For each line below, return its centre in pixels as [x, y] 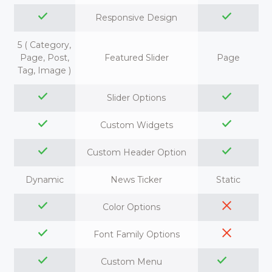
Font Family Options [136, 234]
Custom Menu [136, 262]
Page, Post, [44, 58]
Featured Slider [136, 58]
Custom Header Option [136, 152]
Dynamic [44, 180]
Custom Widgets [136, 125]
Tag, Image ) [44, 70]
